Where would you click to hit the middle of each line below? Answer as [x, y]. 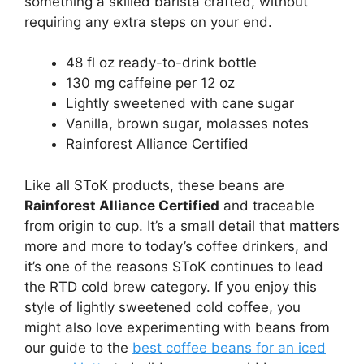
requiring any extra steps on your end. [148, 22]
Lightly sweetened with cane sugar [180, 104]
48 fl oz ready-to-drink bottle [161, 63]
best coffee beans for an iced [229, 347]
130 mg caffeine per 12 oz [150, 83]
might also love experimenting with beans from [177, 327]
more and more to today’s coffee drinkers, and [176, 246]
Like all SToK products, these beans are [154, 185]
